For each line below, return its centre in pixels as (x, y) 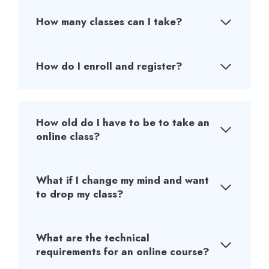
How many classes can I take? (109, 22)
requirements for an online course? (123, 251)
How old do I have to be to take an (123, 122)
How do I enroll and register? (109, 66)
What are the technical (93, 237)
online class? (68, 136)
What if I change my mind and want (122, 180)
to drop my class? (80, 194)
